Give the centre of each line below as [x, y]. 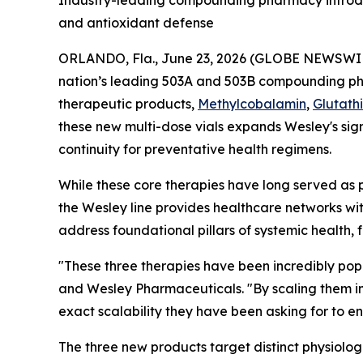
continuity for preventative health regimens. [195, 149]
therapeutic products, [128, 104]
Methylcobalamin [252, 104]
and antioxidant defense [136, 23]
